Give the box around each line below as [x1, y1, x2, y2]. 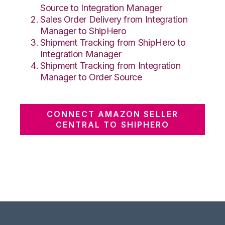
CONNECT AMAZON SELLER [47, 108, 178, 119]
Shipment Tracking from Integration [40, 60, 181, 71]
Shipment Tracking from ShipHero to [40, 37, 186, 48]
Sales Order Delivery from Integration [40, 14, 188, 25]
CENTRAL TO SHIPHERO [55, 119, 170, 130]
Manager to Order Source [40, 71, 142, 82]
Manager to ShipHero [40, 25, 127, 36]
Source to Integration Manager [40, 2, 162, 13]
